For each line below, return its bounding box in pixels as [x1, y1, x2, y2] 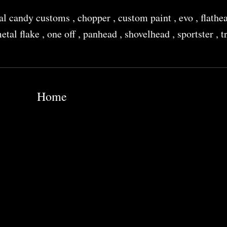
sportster [177, 27, 216, 41]
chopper [78, 11, 113, 24]
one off [47, 27, 78, 41]
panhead [83, 27, 120, 41]
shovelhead [125, 27, 172, 41]
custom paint [118, 11, 174, 24]
